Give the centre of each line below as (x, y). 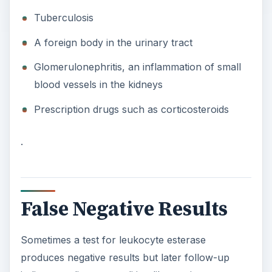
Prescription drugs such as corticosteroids (131, 109)
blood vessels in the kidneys (98, 85)
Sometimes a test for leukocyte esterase (113, 240)
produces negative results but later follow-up (125, 258)
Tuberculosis (63, 18)
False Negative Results (124, 209)
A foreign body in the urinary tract (113, 42)
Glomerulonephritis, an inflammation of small (137, 67)
